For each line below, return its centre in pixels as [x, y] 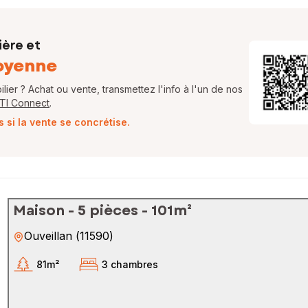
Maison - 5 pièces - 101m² [102, 211]
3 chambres [130, 264]
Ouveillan [48, 236]
